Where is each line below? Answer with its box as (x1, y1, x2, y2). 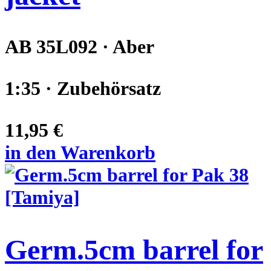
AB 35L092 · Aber (5, 35, 154, 57)
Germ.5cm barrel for (5, 233, 263, 266)
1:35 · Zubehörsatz (5, 77, 161, 99)
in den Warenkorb (5, 141, 155, 163)
